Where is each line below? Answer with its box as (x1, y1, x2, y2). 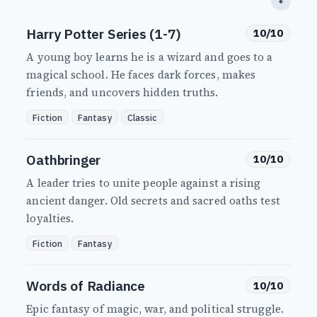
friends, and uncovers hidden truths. (26, 85, 219, 100)
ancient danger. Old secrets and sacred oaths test (26, 193, 280, 209)
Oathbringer (26, 151, 101, 169)
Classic (127, 111, 158, 123)
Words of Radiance (26, 277, 146, 295)
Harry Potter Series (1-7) (26, 25, 181, 43)
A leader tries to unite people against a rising (26, 175, 261, 191)
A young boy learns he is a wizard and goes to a (26, 50, 273, 65)
